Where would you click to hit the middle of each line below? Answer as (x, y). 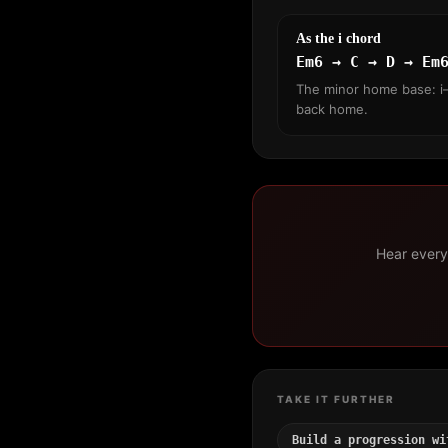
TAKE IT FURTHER (336, 398)
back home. (332, 108)
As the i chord (338, 38)
